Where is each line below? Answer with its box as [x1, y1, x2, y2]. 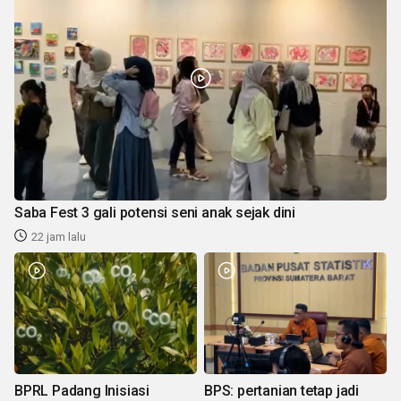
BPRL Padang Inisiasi [14, 381, 149, 399]
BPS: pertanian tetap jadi [204, 381, 359, 399]
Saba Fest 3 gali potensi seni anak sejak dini [14, 203, 295, 221]
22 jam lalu [31, 229, 86, 243]
